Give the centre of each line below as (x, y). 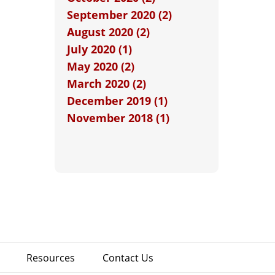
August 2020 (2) (108, 32)
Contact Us (128, 258)
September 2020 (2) (119, 15)
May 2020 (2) (100, 66)
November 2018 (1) (118, 118)
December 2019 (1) (117, 101)
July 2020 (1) (99, 49)
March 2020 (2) (106, 83)
